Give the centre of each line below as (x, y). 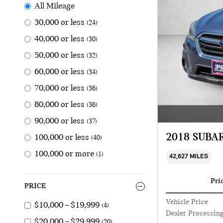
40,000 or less (59, 39)
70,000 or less (59, 89)
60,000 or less (59, 72)
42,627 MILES (188, 157)
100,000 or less (62, 138)
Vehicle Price (187, 202)
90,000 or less (59, 121)
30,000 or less (59, 23)
